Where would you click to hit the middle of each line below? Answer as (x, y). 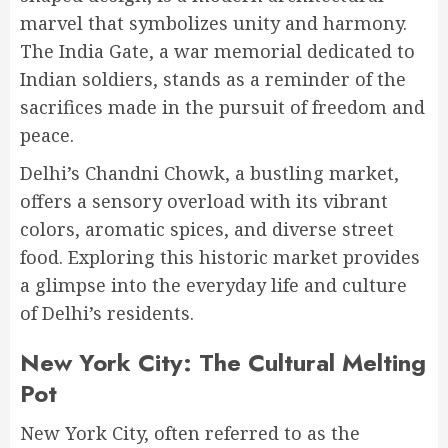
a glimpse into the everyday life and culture (213, 285)
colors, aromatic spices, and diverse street (207, 229)
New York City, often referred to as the (190, 433)
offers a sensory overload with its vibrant (204, 201)
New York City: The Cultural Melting (223, 363)
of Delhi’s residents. (107, 313)
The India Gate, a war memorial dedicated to (217, 51)
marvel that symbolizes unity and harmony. (213, 23)
